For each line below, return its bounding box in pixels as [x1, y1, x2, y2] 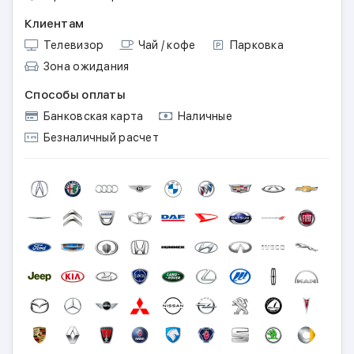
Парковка [227, 39, 284, 51]
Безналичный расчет [40, 131, 160, 144]
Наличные [175, 110, 232, 122]
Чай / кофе [135, 39, 196, 51]
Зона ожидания [40, 60, 130, 73]
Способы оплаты [24, 88, 126, 102]
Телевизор [40, 39, 104, 51]
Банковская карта [40, 110, 144, 122]
